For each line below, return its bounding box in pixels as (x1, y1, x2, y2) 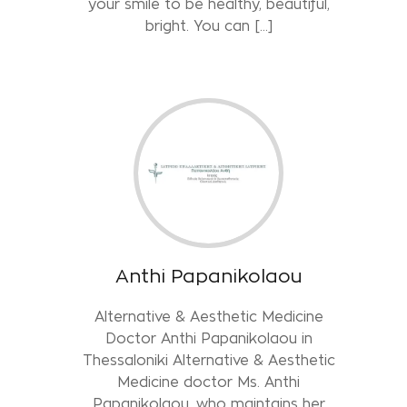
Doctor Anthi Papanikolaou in (104, 330, 313, 346)
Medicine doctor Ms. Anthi (117, 373, 301, 390)
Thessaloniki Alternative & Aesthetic (82, 352, 335, 368)
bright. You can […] (144, 17, 273, 34)
